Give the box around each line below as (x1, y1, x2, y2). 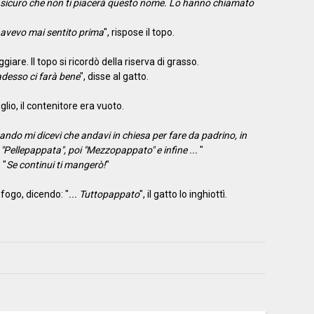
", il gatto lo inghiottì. (139, 188, 227, 200)
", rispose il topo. (103, 26, 175, 38)
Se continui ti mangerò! (6, 158, 106, 170)
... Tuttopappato (68, 188, 139, 200)
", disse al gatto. (79, 70, 149, 82)
